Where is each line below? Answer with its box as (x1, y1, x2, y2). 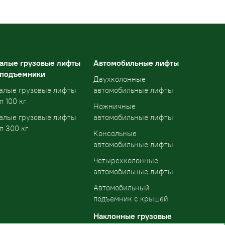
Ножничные (93, 102, 136, 111)
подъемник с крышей (93, 194, 168, 203)
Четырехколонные (93, 156, 158, 165)
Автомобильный (93, 183, 150, 192)
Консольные (93, 129, 137, 138)
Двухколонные (93, 75, 146, 84)
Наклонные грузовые (93, 211, 172, 221)
